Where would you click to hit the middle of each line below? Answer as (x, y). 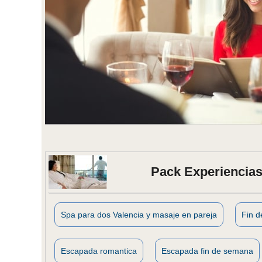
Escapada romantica (99, 251)
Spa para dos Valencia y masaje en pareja (139, 214)
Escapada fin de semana (207, 251)
